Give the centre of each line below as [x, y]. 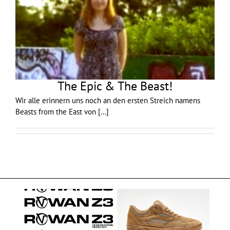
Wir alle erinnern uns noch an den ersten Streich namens [108, 101]
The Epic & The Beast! [115, 86]
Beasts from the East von [57, 112]
